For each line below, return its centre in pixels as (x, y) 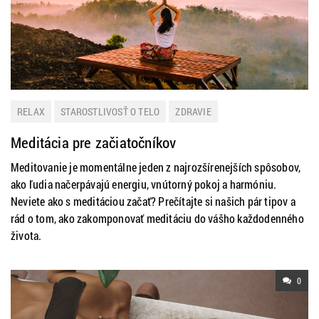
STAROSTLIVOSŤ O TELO (110, 111)
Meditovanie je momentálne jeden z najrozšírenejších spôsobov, (156, 167)
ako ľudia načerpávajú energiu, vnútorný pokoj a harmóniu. (144, 184)
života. (26, 235)
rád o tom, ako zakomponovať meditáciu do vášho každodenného (157, 218)
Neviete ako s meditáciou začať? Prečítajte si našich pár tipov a (153, 201)
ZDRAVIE (193, 111)
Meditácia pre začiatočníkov (94, 142)
